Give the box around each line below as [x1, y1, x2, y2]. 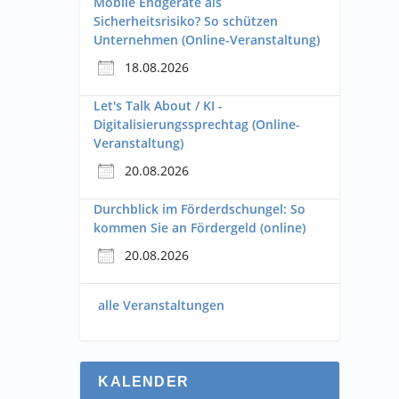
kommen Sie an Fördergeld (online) [94, 219, 306, 236]
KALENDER [98, 374, 189, 389]
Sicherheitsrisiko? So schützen [94, 12, 279, 29]
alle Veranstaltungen [98, 297, 225, 313]
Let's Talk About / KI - [94, 97, 224, 114]
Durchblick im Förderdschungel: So [94, 200, 306, 217]
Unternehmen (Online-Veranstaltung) [94, 31, 321, 48]
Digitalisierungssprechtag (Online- [94, 116, 301, 133]
